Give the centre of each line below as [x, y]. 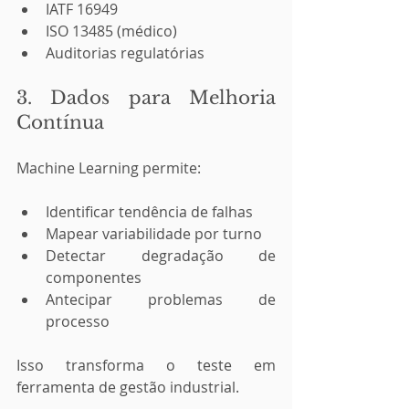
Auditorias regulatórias [125, 53]
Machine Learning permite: [109, 168]
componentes [94, 278]
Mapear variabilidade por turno [154, 234]
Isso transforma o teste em [146, 365]
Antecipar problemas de [161, 299]
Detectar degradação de [161, 256]
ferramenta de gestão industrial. [128, 387]
